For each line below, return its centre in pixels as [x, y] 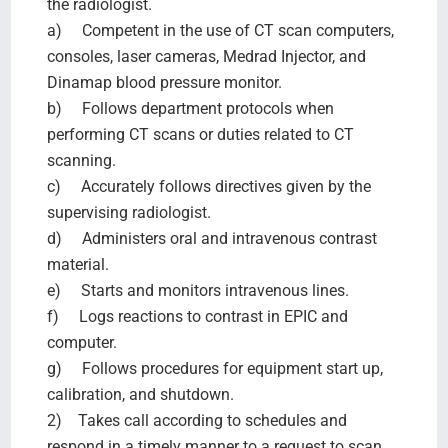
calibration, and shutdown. [140, 394]
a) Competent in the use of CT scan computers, [220, 30]
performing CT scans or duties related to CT [200, 134]
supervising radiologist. [130, 212]
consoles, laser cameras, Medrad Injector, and [206, 56]
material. [79, 264]
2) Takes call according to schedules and [196, 420]
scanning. [83, 160]
